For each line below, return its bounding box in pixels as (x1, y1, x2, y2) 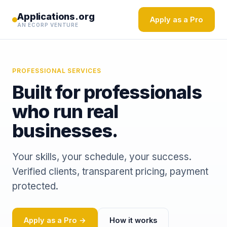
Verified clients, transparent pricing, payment (12, 166, 208, 177)
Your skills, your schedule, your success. (12, 151, 192, 163)
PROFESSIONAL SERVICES (12, 67, 102, 74)
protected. (12, 180, 58, 192)
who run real (12, 100, 119, 123)
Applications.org (17, 11, 95, 22)
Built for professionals (12, 81, 202, 103)
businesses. (12, 120, 118, 142)
